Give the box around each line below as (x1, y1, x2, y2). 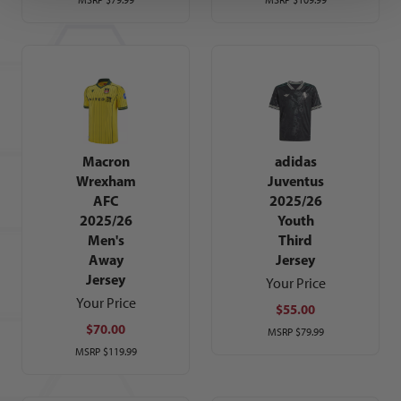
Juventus (267, 172, 324, 191)
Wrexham (75, 172, 136, 191)
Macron (81, 152, 130, 171)
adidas (274, 152, 317, 171)
